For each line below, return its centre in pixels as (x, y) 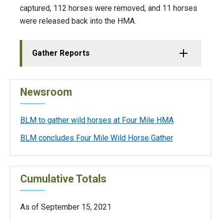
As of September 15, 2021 (66, 207)
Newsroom (46, 92)
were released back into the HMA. (78, 21)
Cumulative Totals (65, 179)
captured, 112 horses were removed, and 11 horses (109, 8)
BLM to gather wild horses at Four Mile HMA (97, 120)
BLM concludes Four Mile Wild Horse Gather (97, 138)
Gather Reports (61, 53)
